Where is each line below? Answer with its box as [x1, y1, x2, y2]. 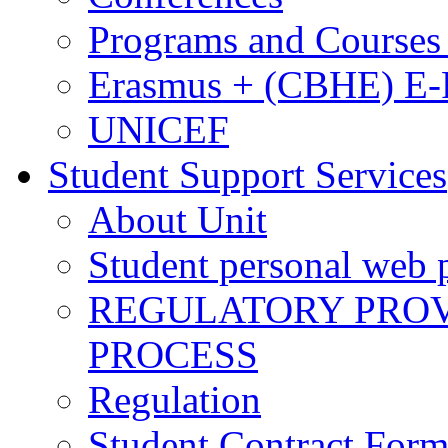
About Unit [88, 198, 267, 241]
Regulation [88, 378, 261, 421]
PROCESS [88, 333, 258, 376]
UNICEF [88, 108, 229, 151]
